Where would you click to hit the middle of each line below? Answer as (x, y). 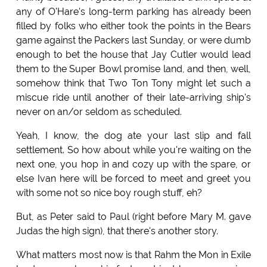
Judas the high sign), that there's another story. (117, 231)
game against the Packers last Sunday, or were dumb (133, 40)
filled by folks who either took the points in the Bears (133, 26)
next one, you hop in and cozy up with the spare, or (133, 164)
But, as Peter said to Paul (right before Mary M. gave (133, 216)
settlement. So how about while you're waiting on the (133, 150)
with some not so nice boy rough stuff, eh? (109, 193)
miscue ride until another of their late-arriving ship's (133, 97)
